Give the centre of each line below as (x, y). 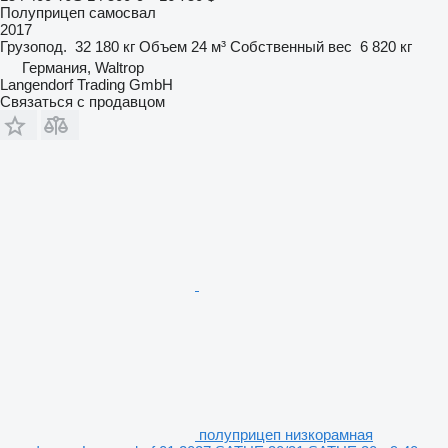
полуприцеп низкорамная (286, 434)
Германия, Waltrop (83, 67)
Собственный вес (291, 46)
